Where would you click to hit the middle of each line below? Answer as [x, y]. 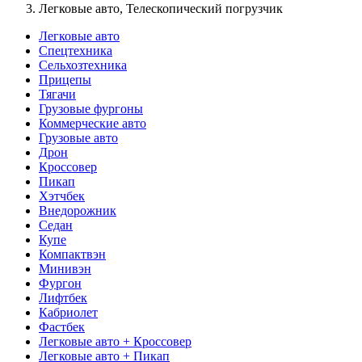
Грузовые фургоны [91, 108]
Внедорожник [78, 210]
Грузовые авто [78, 137]
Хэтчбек [62, 196]
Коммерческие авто [93, 123]
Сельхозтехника [83, 65]
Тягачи [57, 94]
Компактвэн [72, 254]
